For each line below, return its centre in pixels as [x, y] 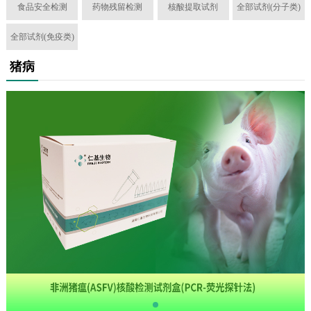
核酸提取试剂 [193, 7]
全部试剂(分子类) [268, 7]
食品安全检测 [42, 7]
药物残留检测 [118, 7]
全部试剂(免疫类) [42, 36]
